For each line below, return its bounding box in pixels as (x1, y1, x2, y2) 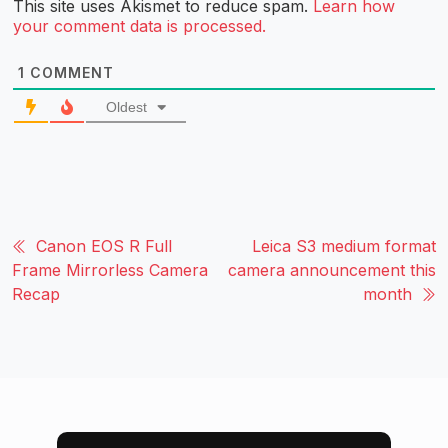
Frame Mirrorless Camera (12, 259, 208, 280)
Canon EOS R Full (36, 235, 172, 256)
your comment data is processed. (13, 15, 266, 36)
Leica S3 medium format (252, 235, 436, 256)
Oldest (106, 98, 147, 115)
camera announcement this (228, 259, 436, 280)
